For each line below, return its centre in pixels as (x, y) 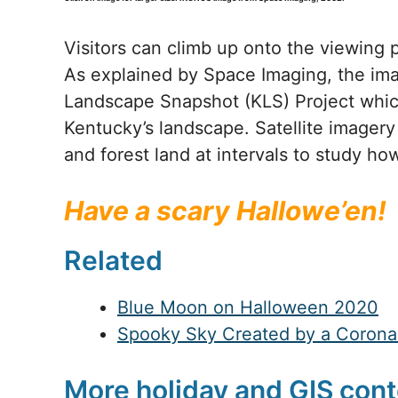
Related (113, 260)
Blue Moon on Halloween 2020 (248, 307)
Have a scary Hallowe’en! (225, 211)
